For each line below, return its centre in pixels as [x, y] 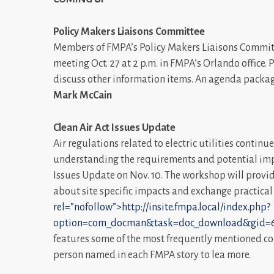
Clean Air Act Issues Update [114, 128]
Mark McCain [83, 95]
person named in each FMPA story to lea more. [152, 255]
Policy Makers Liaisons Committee [129, 31]
